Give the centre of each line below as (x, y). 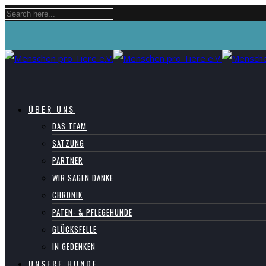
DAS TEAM (69, 126)
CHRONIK (67, 195)
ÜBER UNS (52, 109)
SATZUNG (68, 143)
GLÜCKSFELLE (75, 229)
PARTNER (68, 160)
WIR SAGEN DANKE (83, 178)
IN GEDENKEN (74, 246)
